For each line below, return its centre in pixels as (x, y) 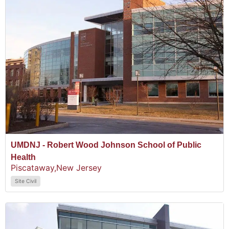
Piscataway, (33, 167)
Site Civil (26, 181)
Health (23, 157)
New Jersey (79, 167)
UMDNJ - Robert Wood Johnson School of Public (106, 145)
